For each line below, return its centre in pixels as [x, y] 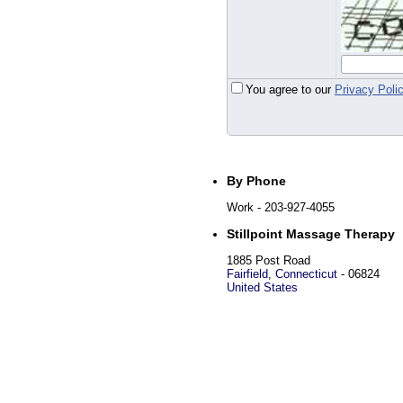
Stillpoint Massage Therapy [311, 234]
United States [262, 287]
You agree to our [290, 90]
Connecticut [306, 274]
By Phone [256, 181]
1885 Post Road [269, 260]
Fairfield [247, 274]
